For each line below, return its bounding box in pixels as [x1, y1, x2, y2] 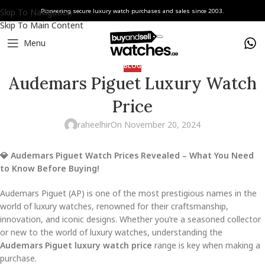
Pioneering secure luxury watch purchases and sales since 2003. [41, 7, 224, 15]
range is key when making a [152, 240, 260, 251]
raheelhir [77, 119, 111, 131]
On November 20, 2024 [111, 119, 201, 131]
